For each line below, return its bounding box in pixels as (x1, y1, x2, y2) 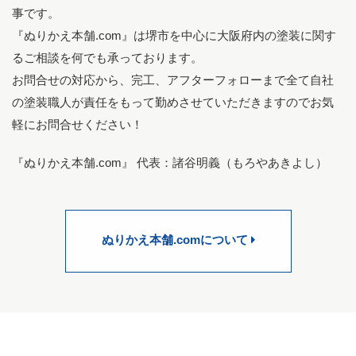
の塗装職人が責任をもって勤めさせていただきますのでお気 (12, 97, 334, 110)
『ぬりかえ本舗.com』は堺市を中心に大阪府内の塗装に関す (12, 30, 336, 44)
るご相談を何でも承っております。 (12, 52, 203, 66)
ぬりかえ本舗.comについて (101, 234, 251, 247)
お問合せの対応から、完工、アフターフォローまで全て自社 (12, 75, 334, 88)
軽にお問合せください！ (12, 119, 143, 133)
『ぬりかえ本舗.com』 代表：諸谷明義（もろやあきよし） (12, 157, 327, 171)
